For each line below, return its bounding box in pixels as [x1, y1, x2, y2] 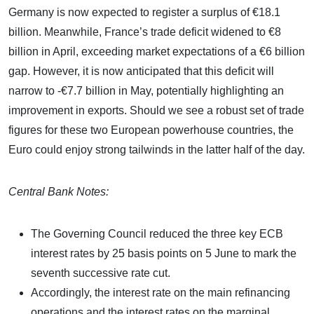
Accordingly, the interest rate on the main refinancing [31, 286, 290, 299]
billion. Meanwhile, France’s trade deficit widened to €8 [8, 25, 281, 38]
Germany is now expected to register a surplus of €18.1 [8, 6, 280, 18]
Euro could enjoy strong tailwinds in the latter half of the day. [8, 143, 305, 156]
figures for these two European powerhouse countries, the [8, 123, 294, 136]
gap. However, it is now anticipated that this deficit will [8, 64, 274, 77]
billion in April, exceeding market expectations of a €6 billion [8, 45, 305, 57]
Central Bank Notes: [8, 185, 109, 198]
